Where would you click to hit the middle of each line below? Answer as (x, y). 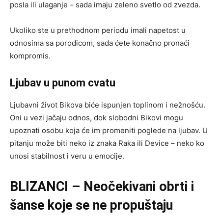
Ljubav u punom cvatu (63, 82)
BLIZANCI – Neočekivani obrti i (102, 186)
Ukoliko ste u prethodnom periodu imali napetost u (98, 30)
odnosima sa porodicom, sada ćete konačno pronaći (100, 43)
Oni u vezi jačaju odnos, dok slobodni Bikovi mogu (96, 117)
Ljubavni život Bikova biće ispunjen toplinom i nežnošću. (108, 105)
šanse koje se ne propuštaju (91, 205)
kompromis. (30, 55)
